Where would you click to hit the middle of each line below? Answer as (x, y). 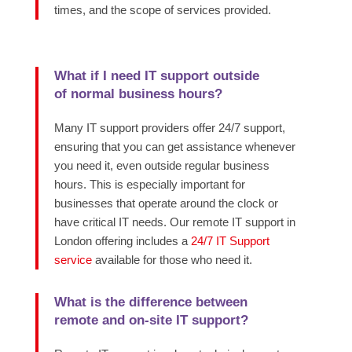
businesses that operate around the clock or (166, 203)
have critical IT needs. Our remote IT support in (174, 222)
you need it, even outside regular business (161, 166)
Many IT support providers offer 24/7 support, (169, 128)
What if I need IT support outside (156, 76)
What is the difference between (150, 302)
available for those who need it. (172, 260)
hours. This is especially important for (149, 185)
